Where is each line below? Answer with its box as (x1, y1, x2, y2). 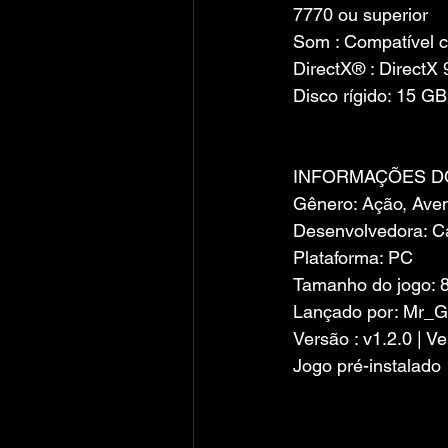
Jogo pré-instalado (293, 355, 441, 376)
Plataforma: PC (293, 247, 413, 268)
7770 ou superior (293, 4, 428, 25)
